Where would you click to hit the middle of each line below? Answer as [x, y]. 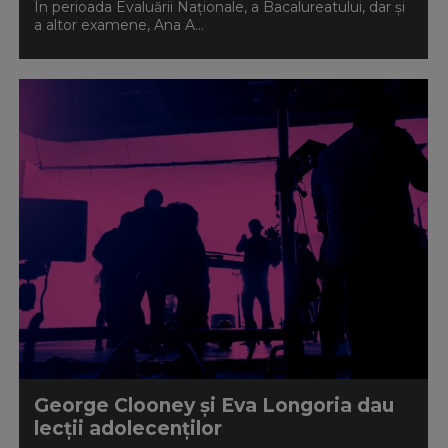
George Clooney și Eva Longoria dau [213, 405]
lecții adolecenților [127, 428]
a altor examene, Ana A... [118, 25]
